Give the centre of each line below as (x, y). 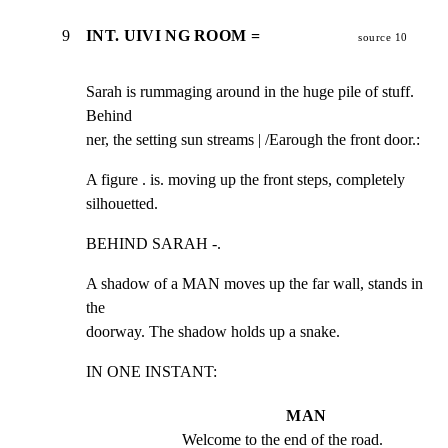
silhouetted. (122, 204)
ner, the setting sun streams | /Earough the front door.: (253, 140)
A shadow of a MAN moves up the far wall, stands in (254, 284)
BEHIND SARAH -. (153, 244)
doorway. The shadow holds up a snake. (213, 332)
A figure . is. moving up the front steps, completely (245, 180)
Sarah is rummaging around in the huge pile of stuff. (250, 92)
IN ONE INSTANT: (151, 372)
